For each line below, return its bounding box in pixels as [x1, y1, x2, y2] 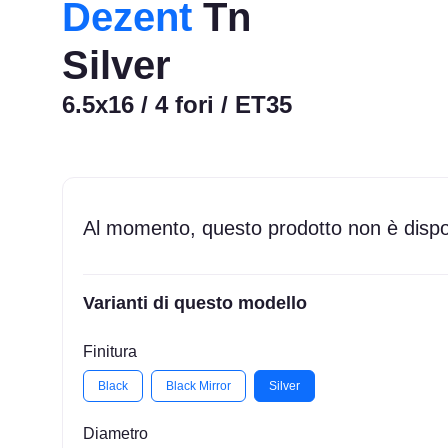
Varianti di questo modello [83, 292, 308, 313]
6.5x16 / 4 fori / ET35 [62, 90, 293, 118]
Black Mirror [166, 378, 232, 393]
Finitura [83, 342, 138, 360]
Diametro [83, 424, 149, 442]
